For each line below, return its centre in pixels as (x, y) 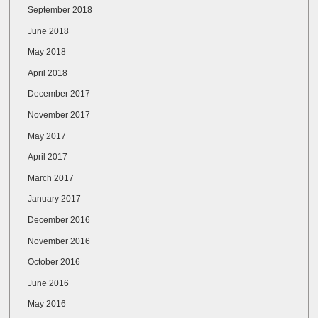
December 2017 (59, 94)
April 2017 (48, 157)
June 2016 (49, 283)
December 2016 (59, 220)
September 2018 (60, 10)
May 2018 (47, 52)
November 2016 (59, 241)
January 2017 (55, 199)
